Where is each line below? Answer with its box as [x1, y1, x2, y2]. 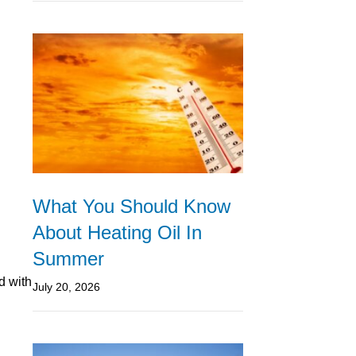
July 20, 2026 [33, 281, 100, 294]
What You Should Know [33, 195, 230, 218]
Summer [33, 248, 104, 270]
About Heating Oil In [33, 222, 202, 244]
